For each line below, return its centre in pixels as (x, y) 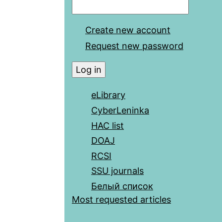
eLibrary (108, 95)
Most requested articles (121, 200)
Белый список (122, 186)
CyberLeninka (120, 111)
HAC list (108, 125)
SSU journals (117, 171)
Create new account (128, 30)
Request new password (134, 46)
